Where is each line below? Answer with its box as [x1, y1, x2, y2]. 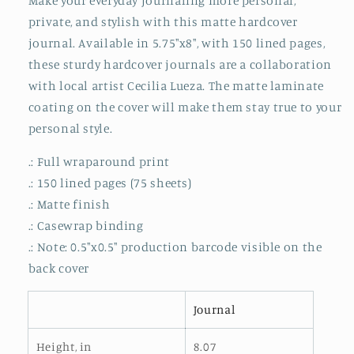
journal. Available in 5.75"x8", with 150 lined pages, [28, 35, 326, 51]
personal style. [28, 120, 113, 136]
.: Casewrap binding [28, 218, 144, 234]
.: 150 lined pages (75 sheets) [28, 175, 192, 191]
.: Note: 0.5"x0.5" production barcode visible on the [28, 239, 322, 255]
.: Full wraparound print [28, 154, 170, 170]
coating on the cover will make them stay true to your [28, 99, 342, 115]
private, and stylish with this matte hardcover [28, 13, 298, 29]
